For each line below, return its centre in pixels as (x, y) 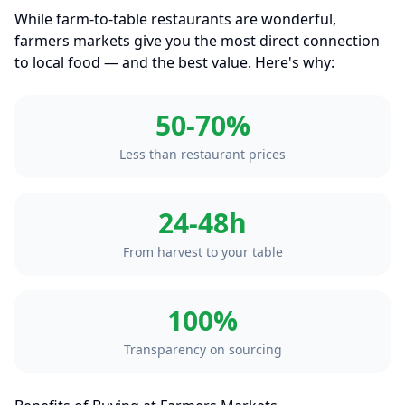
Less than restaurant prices (202, 154)
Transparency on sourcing (202, 349)
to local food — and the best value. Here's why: (174, 62)
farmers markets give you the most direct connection (197, 41)
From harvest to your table (202, 252)
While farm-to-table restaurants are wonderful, (175, 19)
